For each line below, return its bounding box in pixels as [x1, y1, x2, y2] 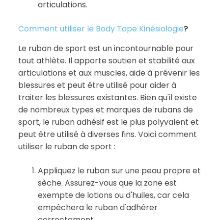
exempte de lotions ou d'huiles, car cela [37, 189, 189, 201]
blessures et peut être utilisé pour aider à [18, 79, 176, 91]
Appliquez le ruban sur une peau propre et [37, 165, 201, 176]
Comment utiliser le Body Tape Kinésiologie [18, 23, 184, 34]
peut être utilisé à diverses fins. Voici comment [18, 128, 197, 140]
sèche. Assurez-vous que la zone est [37, 177, 177, 189]
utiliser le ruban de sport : [18, 140, 115, 152]
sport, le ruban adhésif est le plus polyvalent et [18, 116, 199, 128]
